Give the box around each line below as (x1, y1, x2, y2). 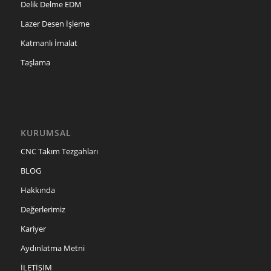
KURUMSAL (20, 127, 71, 139)
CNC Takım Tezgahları (20, 146, 98, 157)
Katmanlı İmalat (20, 37, 77, 48)
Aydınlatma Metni (20, 243, 85, 254)
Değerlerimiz (20, 204, 65, 215)
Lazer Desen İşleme (20, 18, 90, 29)
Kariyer (20, 223, 46, 235)
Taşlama (20, 56, 50, 68)
